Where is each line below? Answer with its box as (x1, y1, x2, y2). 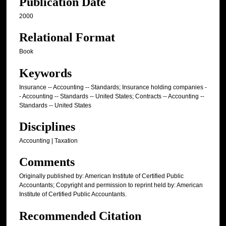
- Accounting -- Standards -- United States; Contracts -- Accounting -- (19, 92, 204, 100)
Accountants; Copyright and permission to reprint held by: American (19, 182, 203, 189)
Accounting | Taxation (19, 137, 78, 145)
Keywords (19, 66, 72, 80)
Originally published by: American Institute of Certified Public (19, 173, 184, 180)
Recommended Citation (19, 209, 141, 222)
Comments (19, 155, 75, 169)
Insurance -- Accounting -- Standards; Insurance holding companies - (19, 83, 207, 91)
